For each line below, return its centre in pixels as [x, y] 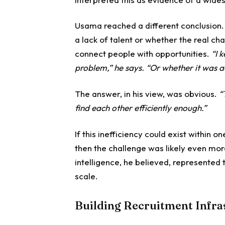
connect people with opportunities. [142, 54]
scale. [87, 176]
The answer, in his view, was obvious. [146, 94]
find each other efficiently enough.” [141, 108]
